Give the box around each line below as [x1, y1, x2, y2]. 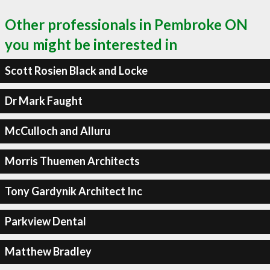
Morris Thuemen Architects [4, 154, 140, 168]
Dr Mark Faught [4, 94, 83, 107]
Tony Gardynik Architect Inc [4, 184, 142, 198]
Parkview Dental [4, 215, 86, 228]
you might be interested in [5, 35, 177, 53]
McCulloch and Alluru [4, 124, 110, 137]
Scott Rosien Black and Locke [4, 64, 148, 77]
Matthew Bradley [4, 245, 92, 258]
